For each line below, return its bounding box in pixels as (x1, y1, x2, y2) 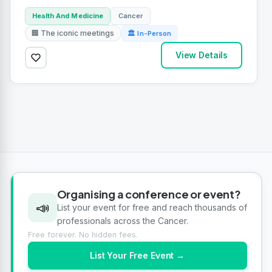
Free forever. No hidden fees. (27, 230, 138, 240)
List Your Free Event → (90, 250, 185, 261)
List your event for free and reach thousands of (56, 202, 247, 213)
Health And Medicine (32, 11, 104, 20)
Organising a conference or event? (56, 187, 241, 202)
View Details (175, 49, 228, 60)
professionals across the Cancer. (56, 216, 188, 226)
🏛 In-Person (127, 29, 172, 38)
